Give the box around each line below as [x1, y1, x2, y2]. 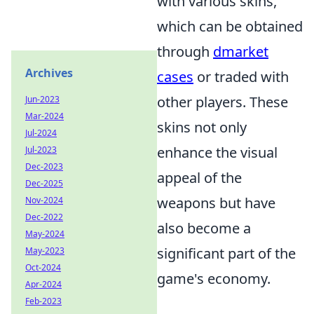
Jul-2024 [25, 127, 57, 139]
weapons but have [157, 193, 275, 212]
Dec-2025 [25, 177, 63, 189]
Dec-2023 [25, 161, 63, 172]
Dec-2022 [25, 211, 63, 223]
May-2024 [25, 228, 64, 240]
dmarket [213, 42, 268, 61]
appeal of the [157, 168, 242, 187]
